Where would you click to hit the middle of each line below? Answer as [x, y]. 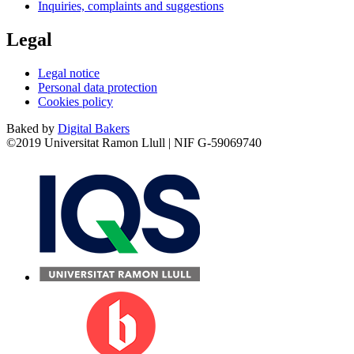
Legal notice [69, 73]
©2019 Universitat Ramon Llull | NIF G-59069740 [134, 142]
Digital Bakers [94, 128]
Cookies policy [75, 101]
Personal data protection [98, 87]
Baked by [32, 128]
